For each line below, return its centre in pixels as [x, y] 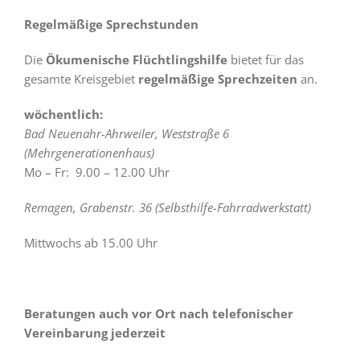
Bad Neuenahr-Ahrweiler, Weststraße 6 [127, 133]
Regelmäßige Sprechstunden [111, 24]
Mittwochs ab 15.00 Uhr [91, 243]
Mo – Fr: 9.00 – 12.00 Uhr [97, 172]
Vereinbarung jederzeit [95, 333]
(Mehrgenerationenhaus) [89, 153]
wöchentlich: [63, 114]
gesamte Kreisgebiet [81, 79]
